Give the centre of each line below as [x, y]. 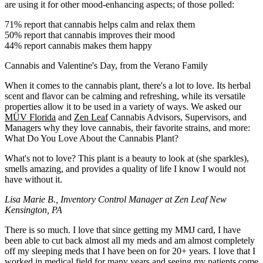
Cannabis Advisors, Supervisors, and [177, 117]
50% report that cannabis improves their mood [90, 35]
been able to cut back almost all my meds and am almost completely [130, 240]
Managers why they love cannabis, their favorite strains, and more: [127, 127]
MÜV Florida [30, 117]
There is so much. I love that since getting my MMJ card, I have [123, 230]
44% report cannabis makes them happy [78, 45]
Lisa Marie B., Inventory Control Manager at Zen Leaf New [116, 199]
